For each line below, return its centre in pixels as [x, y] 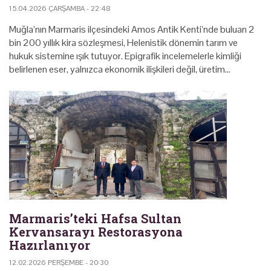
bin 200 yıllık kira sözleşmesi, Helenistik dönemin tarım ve [123, 42]
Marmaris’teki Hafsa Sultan [95, 218]
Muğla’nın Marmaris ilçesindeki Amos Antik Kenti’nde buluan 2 [132, 29]
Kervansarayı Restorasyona [96, 231]
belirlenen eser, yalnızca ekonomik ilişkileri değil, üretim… [120, 69]
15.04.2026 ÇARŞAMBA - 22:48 [60, 8]
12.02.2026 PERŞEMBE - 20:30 [59, 262]
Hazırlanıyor [50, 245]
